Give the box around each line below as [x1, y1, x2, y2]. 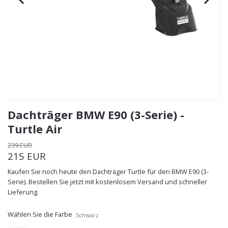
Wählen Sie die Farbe [8, 209, 72, 219]
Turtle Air [8, 121, 62, 136]
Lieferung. [8, 187, 39, 196]
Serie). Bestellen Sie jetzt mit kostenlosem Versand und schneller [8, 177, 207, 186]
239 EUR [8, 140, 32, 150]
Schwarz [76, 211, 99, 219]
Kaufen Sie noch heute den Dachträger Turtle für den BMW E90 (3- [8, 166, 209, 176]
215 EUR [8, 149, 46, 162]
